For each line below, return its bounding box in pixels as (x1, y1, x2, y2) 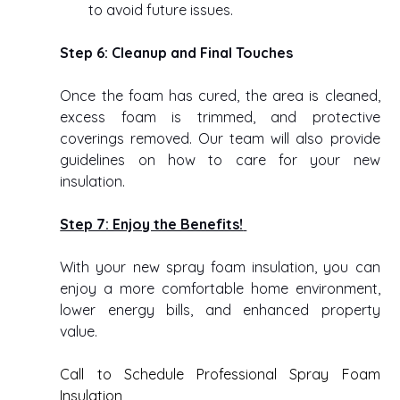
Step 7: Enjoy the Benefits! (60, 215, 244, 234)
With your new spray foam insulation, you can (60, 258, 380, 277)
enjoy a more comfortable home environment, (60, 279, 380, 298)
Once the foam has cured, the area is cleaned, (60, 87, 380, 105)
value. (60, 322, 102, 341)
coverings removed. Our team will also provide (60, 129, 380, 148)
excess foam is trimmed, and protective (60, 108, 380, 127)
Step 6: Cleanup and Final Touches (60, 44, 294, 62)
